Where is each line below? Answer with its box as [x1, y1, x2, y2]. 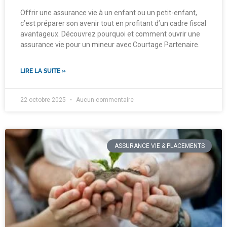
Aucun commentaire [74, 96, 134, 103]
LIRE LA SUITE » [20, 67, 66, 74]
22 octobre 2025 [20, 96, 67, 103]
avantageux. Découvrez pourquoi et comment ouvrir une [20, 29, 200, 38]
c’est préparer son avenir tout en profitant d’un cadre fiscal [20, 19, 206, 27]
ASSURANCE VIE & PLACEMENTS [114, 142, 205, 149]
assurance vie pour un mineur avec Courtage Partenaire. [20, 40, 200, 49]
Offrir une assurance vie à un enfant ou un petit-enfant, [20, 8, 197, 17]
